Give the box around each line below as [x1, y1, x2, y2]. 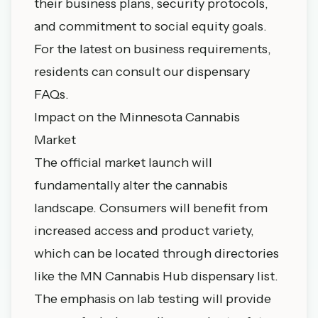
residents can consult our [34, 64, 187, 79]
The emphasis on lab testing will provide [34, 291, 271, 307]
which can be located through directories [34, 246, 279, 261]
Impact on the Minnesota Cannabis [34, 109, 240, 125]
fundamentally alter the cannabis [34, 177, 228, 193]
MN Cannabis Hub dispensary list [80, 268, 275, 284]
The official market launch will [34, 155, 212, 170]
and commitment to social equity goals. [34, 18, 267, 34]
